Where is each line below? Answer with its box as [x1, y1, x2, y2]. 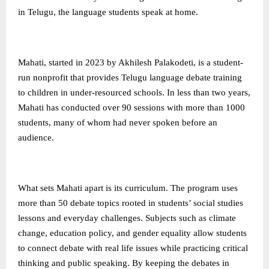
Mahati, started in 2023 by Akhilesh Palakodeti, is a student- [18, 58, 243, 68]
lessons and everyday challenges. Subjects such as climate [18, 213, 236, 223]
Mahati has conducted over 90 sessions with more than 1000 [18, 103, 245, 113]
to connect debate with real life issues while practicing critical [18, 243, 248, 253]
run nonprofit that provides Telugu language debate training [18, 73, 242, 83]
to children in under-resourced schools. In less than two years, [18, 88, 250, 98]
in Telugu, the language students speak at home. [18, 7, 198, 17]
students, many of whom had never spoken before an [18, 118, 217, 128]
